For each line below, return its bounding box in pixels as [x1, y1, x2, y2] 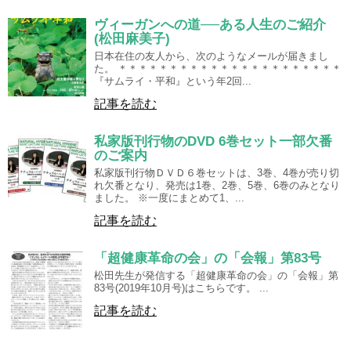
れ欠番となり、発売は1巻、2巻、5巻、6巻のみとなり [94, 179, 340, 191]
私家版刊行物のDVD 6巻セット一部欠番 [94, 134, 332, 149]
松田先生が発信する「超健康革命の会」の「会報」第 [94, 270, 338, 281]
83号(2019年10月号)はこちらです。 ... [94, 282, 269, 294]
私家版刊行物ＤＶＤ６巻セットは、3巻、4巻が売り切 [94, 167, 339, 179]
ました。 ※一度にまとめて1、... [94, 192, 244, 204]
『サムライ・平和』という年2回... [94, 75, 251, 87]
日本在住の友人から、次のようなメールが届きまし [94, 50, 328, 62]
